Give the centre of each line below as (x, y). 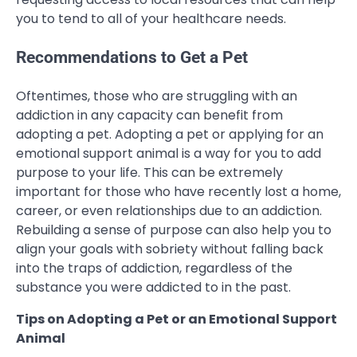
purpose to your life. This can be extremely (149, 172)
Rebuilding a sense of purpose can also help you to (174, 229)
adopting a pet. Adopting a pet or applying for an (170, 134)
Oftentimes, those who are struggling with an (157, 96)
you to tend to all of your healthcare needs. (151, 18)
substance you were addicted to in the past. (153, 287)
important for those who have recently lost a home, (178, 191)
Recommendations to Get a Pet (132, 57)
